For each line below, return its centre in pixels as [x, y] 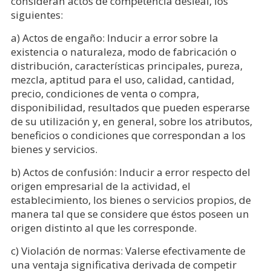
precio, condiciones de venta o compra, [105, 93]
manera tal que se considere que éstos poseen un [130, 214]
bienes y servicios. [54, 149]
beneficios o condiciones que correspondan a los [128, 135]
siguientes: [37, 15]
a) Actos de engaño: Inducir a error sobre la [114, 38]
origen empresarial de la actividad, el [100, 186]
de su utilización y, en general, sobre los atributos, [131, 121]
